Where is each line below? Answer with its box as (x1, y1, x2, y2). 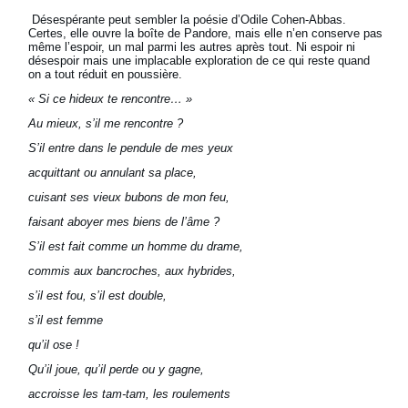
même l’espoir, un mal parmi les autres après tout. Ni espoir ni (28, 40, 356, 55)
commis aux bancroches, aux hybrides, (28, 264, 237, 279)
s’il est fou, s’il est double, (28, 289, 168, 303)
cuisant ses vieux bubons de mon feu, (28, 190, 230, 205)
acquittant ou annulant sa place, (28, 166, 198, 180)
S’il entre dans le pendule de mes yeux (28, 141, 234, 156)
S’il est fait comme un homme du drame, (28, 240, 244, 254)
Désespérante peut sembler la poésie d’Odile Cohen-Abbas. (28, 13, 347, 27)
